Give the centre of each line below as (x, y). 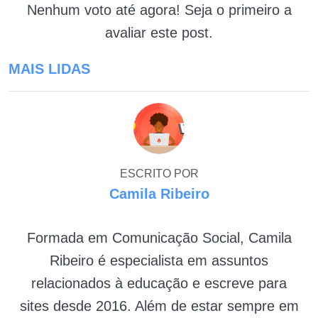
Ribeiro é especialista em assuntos (159, 261)
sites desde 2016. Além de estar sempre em (159, 306)
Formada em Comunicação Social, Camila (159, 238)
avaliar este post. (159, 33)
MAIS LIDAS (49, 69)
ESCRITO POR (159, 174)
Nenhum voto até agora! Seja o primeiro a (159, 10)
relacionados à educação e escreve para (159, 284)
